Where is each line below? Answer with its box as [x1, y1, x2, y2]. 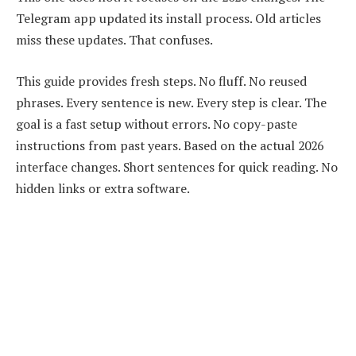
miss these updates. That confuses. [16, 31, 213, 49]
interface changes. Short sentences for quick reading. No [16, 158, 338, 176]
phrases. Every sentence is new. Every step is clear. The [16, 94, 327, 112]
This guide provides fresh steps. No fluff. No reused [16, 72, 307, 91]
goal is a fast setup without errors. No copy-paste [16, 115, 297, 133]
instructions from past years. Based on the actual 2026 [16, 137, 323, 155]
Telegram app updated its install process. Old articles [16, 10, 321, 28]
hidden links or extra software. [16, 180, 190, 198]
